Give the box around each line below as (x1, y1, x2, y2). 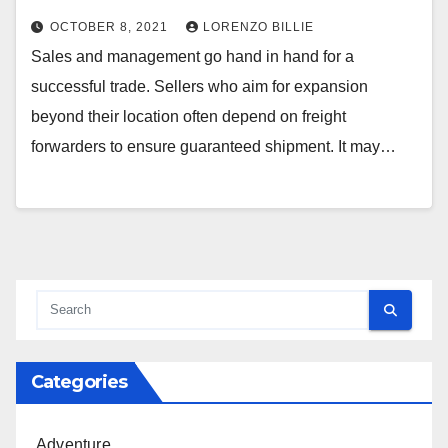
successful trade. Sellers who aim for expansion (31, 78, 368, 96)
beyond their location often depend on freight (31, 108, 346, 126)
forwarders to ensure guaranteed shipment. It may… (31, 138, 396, 156)
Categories (31, 371, 127, 394)
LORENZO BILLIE (203, 20, 314, 35)
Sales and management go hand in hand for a (31, 48, 354, 66)
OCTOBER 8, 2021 (50, 20, 172, 35)
